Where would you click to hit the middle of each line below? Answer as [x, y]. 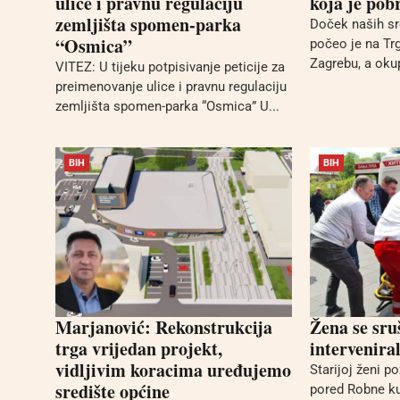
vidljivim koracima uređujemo [173, 371]
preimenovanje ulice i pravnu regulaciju [171, 87]
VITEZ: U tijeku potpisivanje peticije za [170, 67]
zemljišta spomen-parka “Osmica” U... [167, 106]
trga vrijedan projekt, [139, 349]
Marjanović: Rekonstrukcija [164, 328]
